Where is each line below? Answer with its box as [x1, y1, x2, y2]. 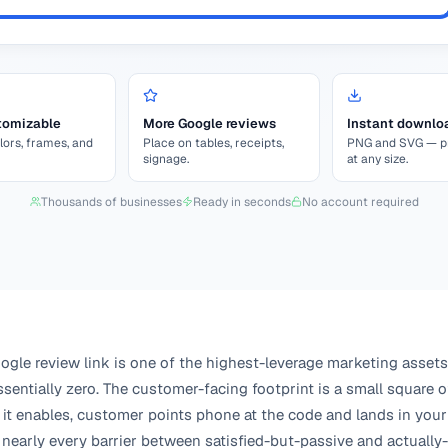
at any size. [347, 150, 408, 167]
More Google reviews [143, 114, 276, 132]
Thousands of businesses [40, 193, 182, 210]
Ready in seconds [192, 193, 291, 210]
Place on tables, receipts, [143, 134, 284, 151]
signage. [143, 150, 189, 167]
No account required [301, 193, 419, 210]
